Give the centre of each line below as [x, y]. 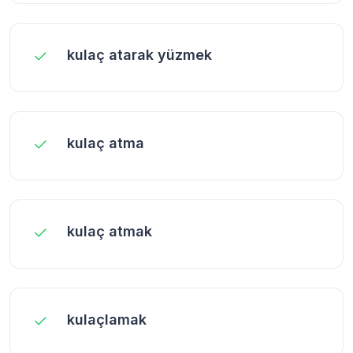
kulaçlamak [107, 319]
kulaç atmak [110, 231]
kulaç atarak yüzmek [139, 54]
